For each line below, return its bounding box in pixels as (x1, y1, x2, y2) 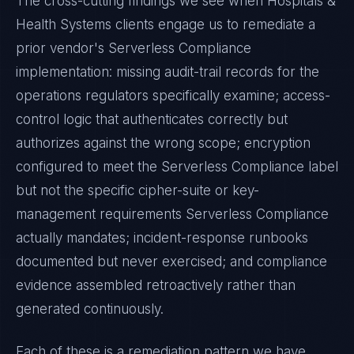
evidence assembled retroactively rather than (16, 277, 296, 293)
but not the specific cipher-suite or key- (16, 183, 259, 198)
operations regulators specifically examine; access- (16, 88, 330, 104)
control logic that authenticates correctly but (16, 111, 288, 127)
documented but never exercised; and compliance (16, 254, 327, 269)
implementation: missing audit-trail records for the (16, 64, 319, 80)
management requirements (16, 206, 186, 222)
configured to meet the (16, 159, 161, 175)
